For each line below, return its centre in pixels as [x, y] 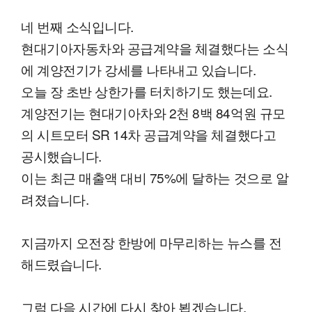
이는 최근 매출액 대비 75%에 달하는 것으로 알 [155, 178]
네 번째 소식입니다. [77, 26]
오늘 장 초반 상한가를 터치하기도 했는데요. [147, 91]
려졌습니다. [55, 199]
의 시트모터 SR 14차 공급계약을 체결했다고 [149, 134]
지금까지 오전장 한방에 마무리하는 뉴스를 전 [151, 242]
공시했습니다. [61, 156]
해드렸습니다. [61, 264]
